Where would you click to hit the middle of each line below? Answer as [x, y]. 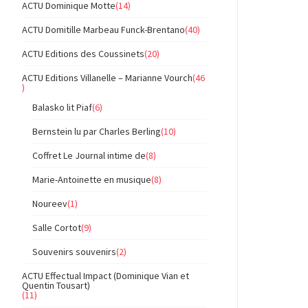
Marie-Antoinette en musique [92, 180]
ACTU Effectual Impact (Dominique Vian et [106, 276]
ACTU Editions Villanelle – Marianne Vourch [107, 78]
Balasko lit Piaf [62, 108]
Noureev [50, 204]
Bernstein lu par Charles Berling [97, 132]
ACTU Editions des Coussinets [83, 54]
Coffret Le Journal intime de [89, 156]
